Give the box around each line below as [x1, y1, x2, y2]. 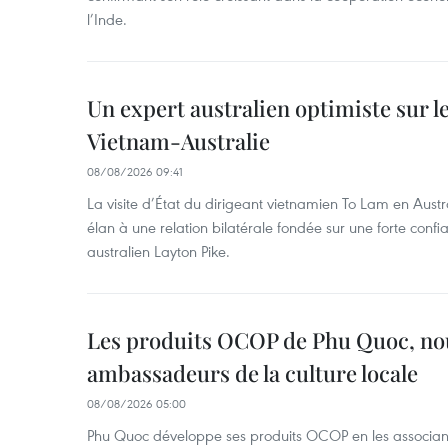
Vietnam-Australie [87, 126, 270, 156]
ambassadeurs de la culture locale [87, 358, 418, 388]
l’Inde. [87, 9, 127, 29]
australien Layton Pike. [87, 241, 230, 261]
